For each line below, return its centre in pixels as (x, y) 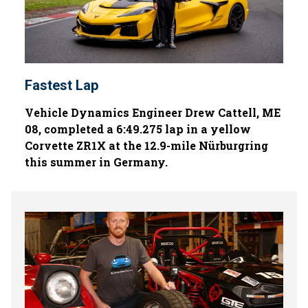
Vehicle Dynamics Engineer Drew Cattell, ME (153, 112)
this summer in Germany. (96, 162)
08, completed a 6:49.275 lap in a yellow (138, 129)
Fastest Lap (62, 85)
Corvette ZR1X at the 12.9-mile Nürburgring (146, 145)
